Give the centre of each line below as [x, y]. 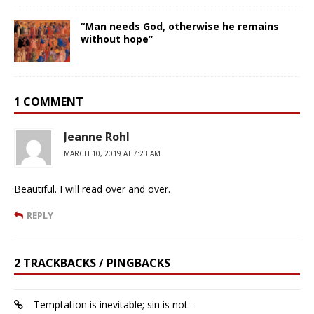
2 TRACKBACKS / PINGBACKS [92, 262]
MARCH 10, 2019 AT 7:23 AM [112, 153]
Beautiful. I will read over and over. [92, 189]
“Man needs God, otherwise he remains [180, 26]
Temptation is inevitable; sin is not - [114, 304]
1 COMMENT [49, 101]
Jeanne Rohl [97, 136]
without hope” [117, 39]
